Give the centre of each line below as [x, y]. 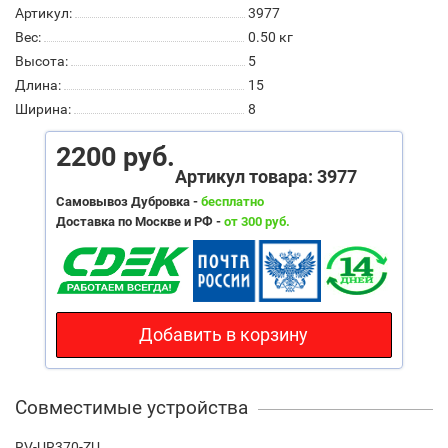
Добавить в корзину [224, 334]
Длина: [38, 84]
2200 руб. [115, 156]
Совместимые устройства [131, 407]
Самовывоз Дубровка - [128, 201]
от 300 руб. [256, 221]
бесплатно [232, 201]
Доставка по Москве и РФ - [139, 221]
